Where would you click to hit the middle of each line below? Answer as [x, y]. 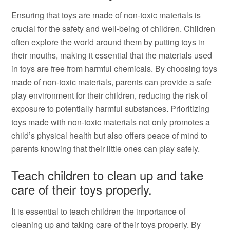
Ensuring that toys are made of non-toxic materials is [106, 15]
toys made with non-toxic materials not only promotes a [111, 122]
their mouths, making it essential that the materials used [112, 55]
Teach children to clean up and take [108, 175]
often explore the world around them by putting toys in [108, 42]
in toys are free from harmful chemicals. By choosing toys [114, 69]
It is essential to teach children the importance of [99, 211]
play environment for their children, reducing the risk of [110, 95]
